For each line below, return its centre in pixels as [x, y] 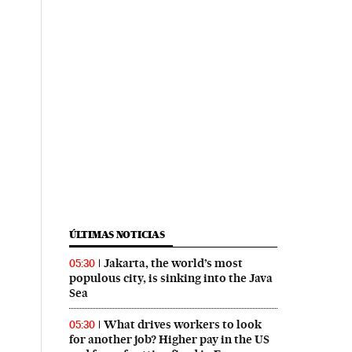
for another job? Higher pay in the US [169, 339]
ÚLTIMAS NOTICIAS [117, 234]
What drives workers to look [182, 324]
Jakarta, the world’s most [173, 263]
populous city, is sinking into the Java [170, 278]
